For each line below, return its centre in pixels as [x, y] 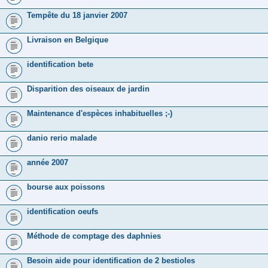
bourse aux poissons [66, 187]
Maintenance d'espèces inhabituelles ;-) [100, 113]
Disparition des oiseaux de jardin [88, 89]
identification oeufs [63, 211]
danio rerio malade [62, 138]
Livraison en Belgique [68, 39]
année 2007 [48, 162]
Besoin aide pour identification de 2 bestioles [111, 260]
